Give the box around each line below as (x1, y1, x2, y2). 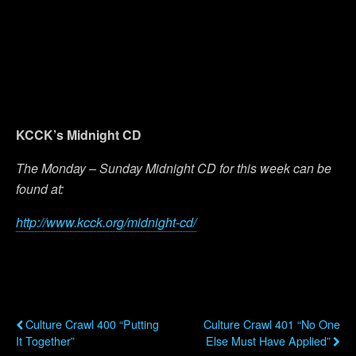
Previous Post (16, 293, 94, 310)
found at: (16, 180, 67, 199)
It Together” (16, 332, 75, 350)
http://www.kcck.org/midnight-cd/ (16, 213, 196, 232)
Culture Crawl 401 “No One (203, 315, 340, 333)
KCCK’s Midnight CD (16, 126, 141, 145)
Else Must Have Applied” (206, 332, 331, 350)
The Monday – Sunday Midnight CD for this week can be (16, 159, 331, 178)
